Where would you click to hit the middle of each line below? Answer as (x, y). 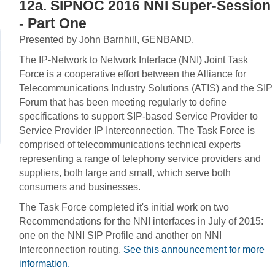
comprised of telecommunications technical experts (130, 145)
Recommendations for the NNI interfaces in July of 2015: (141, 221)
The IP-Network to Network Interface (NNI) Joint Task (134, 60)
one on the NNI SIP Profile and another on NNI (121, 235)
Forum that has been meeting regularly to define (123, 102)
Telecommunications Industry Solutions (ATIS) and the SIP (146, 88)
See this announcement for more (194, 250)
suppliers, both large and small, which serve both (125, 173)
